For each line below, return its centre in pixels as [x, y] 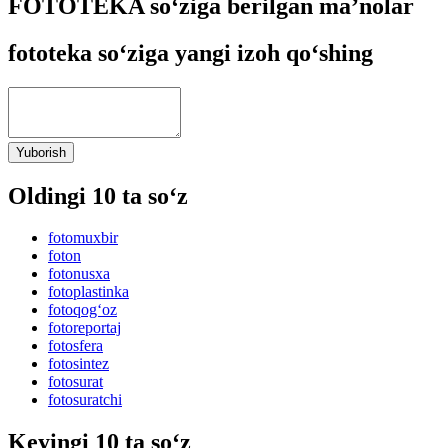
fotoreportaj [84, 328]
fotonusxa [79, 274]
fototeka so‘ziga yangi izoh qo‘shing [190, 52]
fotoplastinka [88, 292]
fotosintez [78, 364]
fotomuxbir [83, 238]
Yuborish [41, 152]
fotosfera [75, 346]
